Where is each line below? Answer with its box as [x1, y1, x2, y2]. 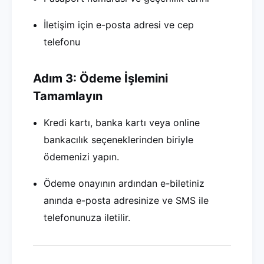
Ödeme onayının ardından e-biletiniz [44, 177, 204, 189]
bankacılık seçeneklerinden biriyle [44, 134, 193, 146]
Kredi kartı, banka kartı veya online [44, 117, 200, 128]
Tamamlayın [33, 89, 103, 103]
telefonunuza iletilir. [44, 212, 130, 223]
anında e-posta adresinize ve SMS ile [44, 194, 209, 206]
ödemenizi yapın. [44, 151, 119, 163]
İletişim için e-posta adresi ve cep [44, 19, 194, 31]
